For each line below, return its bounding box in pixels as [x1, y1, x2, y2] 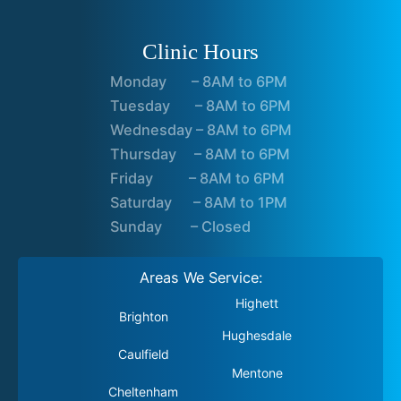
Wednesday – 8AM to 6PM [109, 121, 292, 139]
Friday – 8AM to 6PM [109, 169, 285, 187]
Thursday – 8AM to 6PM [109, 145, 290, 163]
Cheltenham [108, 384, 179, 399]
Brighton [118, 309, 168, 324]
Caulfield [117, 346, 169, 362]
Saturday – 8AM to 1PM [109, 193, 287, 211]
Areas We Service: [139, 269, 262, 286]
